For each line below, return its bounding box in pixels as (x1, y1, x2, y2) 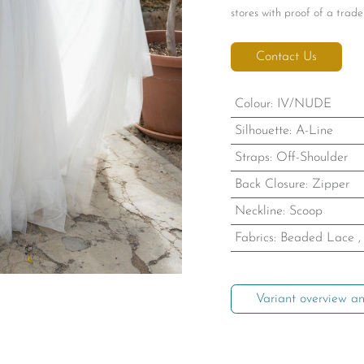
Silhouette (234, 124, 289, 137)
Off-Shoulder (275, 151, 348, 164)
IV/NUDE (276, 97, 331, 110)
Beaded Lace (279, 232, 354, 245)
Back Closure (234, 178, 305, 191)
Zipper (311, 178, 349, 191)
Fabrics (234, 232, 274, 245)
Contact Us (256, 50, 317, 63)
